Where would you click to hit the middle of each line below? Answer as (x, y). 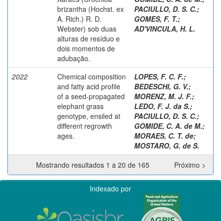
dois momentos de (86, 48)
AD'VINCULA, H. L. (165, 28)
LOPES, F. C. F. (159, 76)
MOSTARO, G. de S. (167, 145)
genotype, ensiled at (89, 116)
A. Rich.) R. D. (79, 18)
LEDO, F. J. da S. (162, 106)
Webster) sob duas (87, 28)
